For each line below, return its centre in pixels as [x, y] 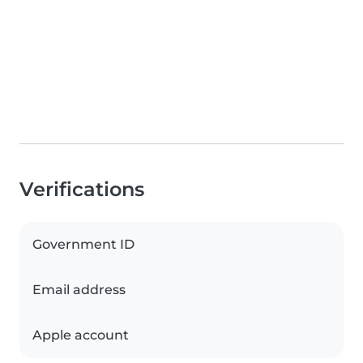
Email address [79, 290]
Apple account [81, 335]
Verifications [82, 190]
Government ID [83, 245]
